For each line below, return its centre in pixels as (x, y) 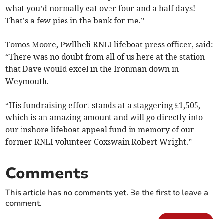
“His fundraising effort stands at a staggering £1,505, (103, 105)
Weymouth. (27, 81)
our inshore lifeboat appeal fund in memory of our (100, 129)
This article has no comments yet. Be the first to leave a (107, 192)
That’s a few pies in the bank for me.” (75, 20)
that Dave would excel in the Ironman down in (92, 69)
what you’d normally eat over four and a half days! (100, 8)
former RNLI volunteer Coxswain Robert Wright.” (99, 142)
